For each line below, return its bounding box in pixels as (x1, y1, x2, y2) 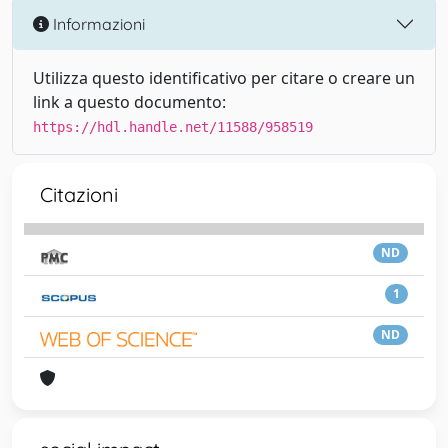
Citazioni (40, 182, 118, 207)
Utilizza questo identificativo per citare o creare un (33, 67, 415, 89)
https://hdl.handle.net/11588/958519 (33, 119, 313, 135)
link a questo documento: (33, 91, 226, 113)
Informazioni (49, 13, 145, 34)
